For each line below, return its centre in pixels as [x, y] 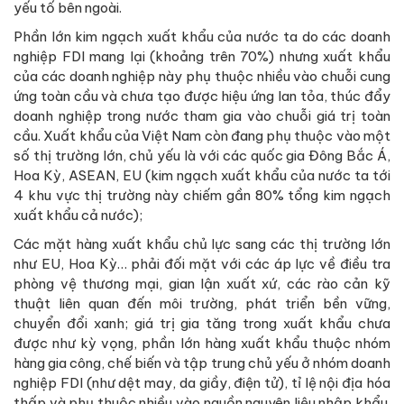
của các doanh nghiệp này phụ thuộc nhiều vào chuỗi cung [202, 76]
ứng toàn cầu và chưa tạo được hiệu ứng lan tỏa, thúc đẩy [202, 96]
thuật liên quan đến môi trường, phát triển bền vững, [202, 303]
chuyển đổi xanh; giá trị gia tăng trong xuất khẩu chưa [202, 323]
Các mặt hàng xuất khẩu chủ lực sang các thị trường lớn [202, 243]
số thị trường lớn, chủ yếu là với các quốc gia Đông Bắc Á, [202, 155]
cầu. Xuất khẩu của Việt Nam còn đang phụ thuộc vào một [202, 135]
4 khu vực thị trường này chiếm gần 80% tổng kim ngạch [202, 195]
